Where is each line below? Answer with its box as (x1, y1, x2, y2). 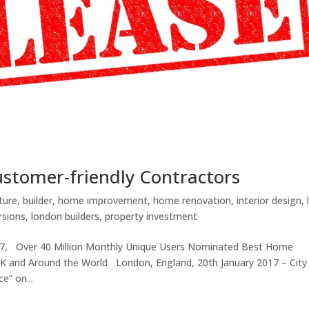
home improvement (58, 193, 148, 207)
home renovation (153, 193, 232, 207)
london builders (31, 209, 100, 223)
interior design (237, 193, 302, 207)
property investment (105, 209, 198, 223)
